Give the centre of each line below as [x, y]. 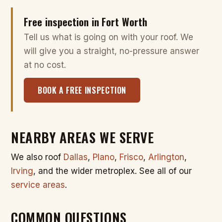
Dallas [76, 157]
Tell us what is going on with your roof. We [109, 37]
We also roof [37, 157]
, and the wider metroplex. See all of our [112, 171]
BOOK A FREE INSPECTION [82, 90]
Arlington [166, 157]
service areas [38, 185]
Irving [22, 171]
